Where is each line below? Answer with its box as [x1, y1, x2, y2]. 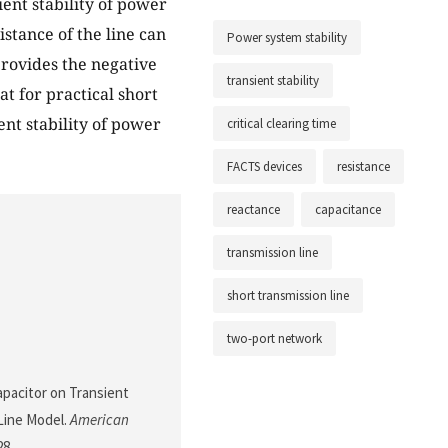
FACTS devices [227, 158, 302, 176]
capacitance [315, 201, 381, 219]
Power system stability [227, 29, 347, 47]
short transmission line [227, 287, 349, 305]
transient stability [227, 72, 319, 90]
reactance [227, 201, 280, 219]
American [70, 410, 129, 430]
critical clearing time [227, 115, 336, 133]
